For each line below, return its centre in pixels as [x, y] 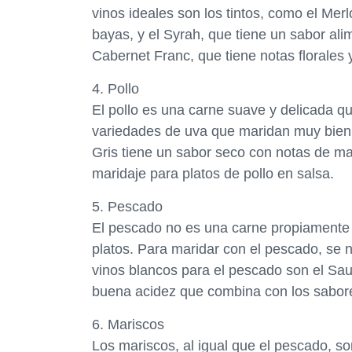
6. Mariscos [128, 324]
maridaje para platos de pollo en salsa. [213, 174]
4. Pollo [115, 89]
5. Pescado [127, 207]
